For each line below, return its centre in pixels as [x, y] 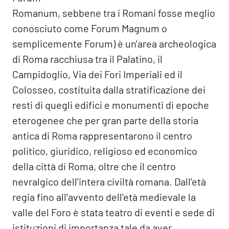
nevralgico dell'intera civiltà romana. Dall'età [109, 181]
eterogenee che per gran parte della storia [105, 120]
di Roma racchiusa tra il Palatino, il [87, 59]
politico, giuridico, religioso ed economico [105, 151]
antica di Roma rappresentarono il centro [102, 135]
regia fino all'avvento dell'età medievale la [104, 197]
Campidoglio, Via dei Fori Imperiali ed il [97, 74]
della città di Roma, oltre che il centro [94, 166]
